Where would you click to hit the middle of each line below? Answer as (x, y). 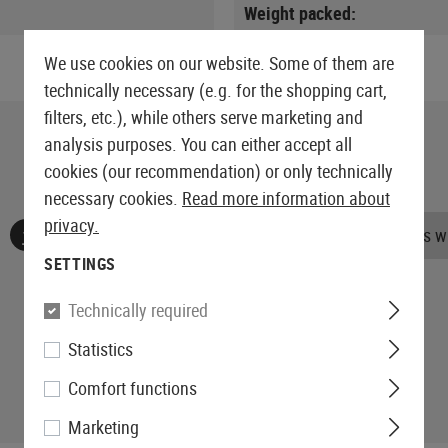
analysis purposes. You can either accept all (198, 144)
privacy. (71, 225)
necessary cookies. (113, 198)
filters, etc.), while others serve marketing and (203, 117)
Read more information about (286, 198)
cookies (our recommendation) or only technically (218, 171)
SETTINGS (80, 264)
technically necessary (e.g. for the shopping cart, (215, 90)
